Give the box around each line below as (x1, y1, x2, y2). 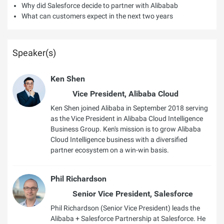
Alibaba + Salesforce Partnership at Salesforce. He (50, 214, 205, 222)
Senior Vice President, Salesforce (72, 189, 193, 198)
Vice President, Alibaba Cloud (72, 89, 178, 98)
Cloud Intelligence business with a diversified (50, 135, 187, 143)
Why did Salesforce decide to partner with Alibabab (21, 1, 178, 9)
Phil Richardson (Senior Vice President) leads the (50, 204, 200, 212)
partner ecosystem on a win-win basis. (50, 146, 169, 154)
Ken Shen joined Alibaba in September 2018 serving (50, 104, 208, 112)
